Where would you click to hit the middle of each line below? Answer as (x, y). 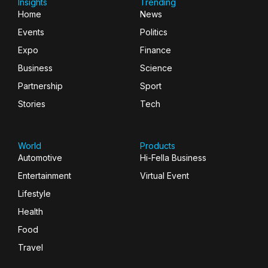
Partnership (40, 86)
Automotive (40, 158)
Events (31, 32)
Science (156, 68)
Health (31, 212)
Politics (154, 32)
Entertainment (45, 176)
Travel (31, 248)
